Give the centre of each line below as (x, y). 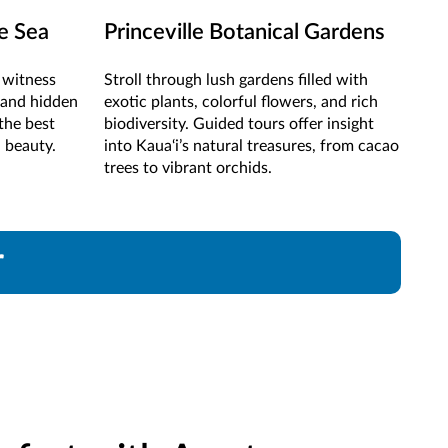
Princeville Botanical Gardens (244, 32)
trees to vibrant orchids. (187, 168)
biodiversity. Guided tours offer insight (238, 124)
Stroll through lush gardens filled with (235, 80)
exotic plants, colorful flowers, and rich (240, 102)
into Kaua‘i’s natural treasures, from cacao (251, 146)
